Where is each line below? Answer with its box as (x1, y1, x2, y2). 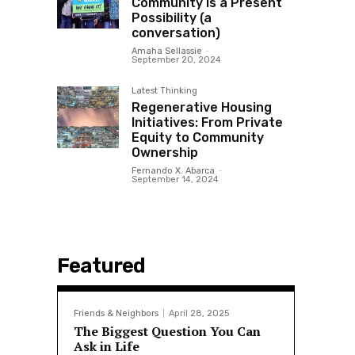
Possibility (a (132, 10, 212, 26)
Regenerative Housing (132, 100, 272, 116)
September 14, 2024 (132, 174, 219, 185)
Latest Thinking (132, 86, 197, 97)
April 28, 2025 (169, 308, 229, 319)
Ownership (132, 145, 198, 161)
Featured (57, 254, 145, 279)
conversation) (132, 25, 220, 41)
